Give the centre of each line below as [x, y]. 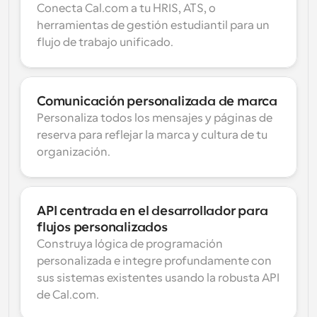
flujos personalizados [102, 227]
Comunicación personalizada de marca [157, 101]
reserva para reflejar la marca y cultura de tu [152, 135]
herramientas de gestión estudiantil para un [153, 25]
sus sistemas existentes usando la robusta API [158, 278]
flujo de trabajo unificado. [105, 42]
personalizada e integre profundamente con [154, 261]
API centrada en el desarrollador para [152, 211]
